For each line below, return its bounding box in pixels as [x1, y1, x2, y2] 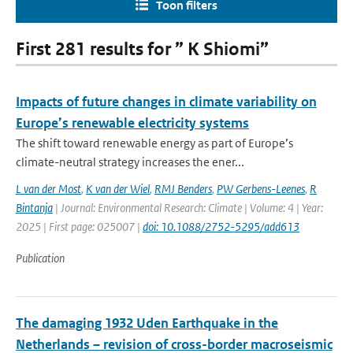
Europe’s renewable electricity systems [16, 114, 249, 132]
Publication [16, 251, 65, 266]
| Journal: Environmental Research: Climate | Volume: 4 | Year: [53, 200, 323, 215]
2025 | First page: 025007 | [16, 219, 143, 234]
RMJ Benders [154, 181, 212, 196]
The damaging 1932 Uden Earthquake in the [16, 314, 278, 332]
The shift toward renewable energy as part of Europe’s [16, 136, 293, 150]
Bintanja [16, 200, 53, 215]
